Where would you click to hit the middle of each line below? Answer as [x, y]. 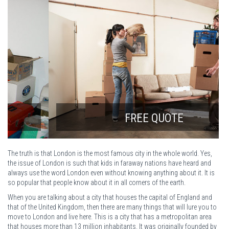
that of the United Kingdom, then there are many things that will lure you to [112, 207]
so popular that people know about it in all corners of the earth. [97, 182]
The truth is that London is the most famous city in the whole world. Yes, [110, 153]
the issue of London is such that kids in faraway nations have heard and [109, 163]
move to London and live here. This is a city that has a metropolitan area [110, 216]
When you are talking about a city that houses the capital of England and [110, 197]
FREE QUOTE [113, 118]
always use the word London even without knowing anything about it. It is [111, 173]
